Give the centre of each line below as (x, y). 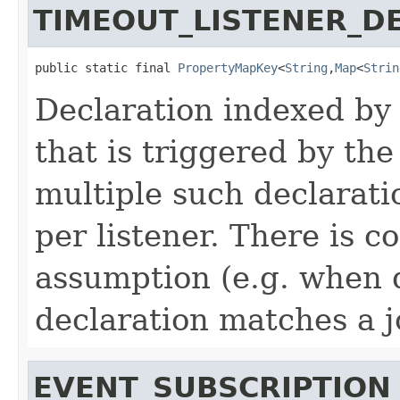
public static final (106, 67)
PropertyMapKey (228, 67)
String (306, 67)
